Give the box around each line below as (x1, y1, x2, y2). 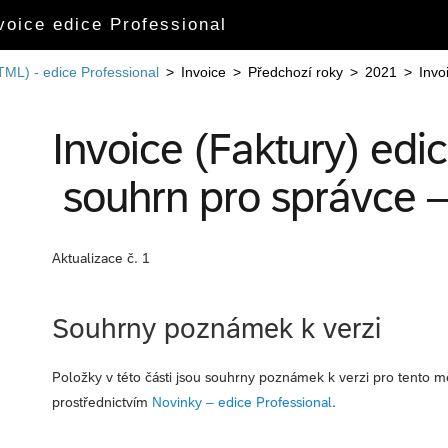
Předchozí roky (248, 64, 343, 80)
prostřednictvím (52, 394, 152, 411)
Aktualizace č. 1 (52, 250, 150, 267)
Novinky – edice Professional (152, 394, 332, 411)
